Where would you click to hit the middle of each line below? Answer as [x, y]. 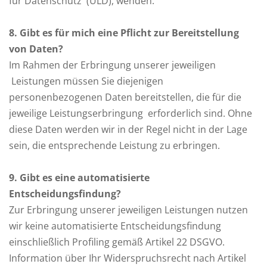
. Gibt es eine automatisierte [82, 178]
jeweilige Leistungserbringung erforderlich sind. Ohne [131, 113]
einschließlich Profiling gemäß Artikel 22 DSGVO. [117, 242]
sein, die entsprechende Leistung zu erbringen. [114, 145]
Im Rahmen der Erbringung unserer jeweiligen [112, 65]
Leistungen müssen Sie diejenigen [87, 81]
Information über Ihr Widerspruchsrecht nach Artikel [128, 258]
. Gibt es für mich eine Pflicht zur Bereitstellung [127, 33]
